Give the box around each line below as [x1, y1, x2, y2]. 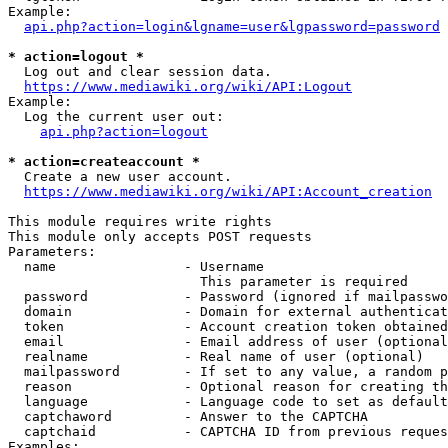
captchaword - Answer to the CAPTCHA [8, 409, 368, 424]
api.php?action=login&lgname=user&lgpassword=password [24, 19, 440, 34]
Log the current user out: [8, 109, 224, 124]
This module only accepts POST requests [8, 229, 312, 244]
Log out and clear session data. [8, 64, 272, 79]
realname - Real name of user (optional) [8, 349, 424, 364]
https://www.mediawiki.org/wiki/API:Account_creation [24, 184, 432, 199]
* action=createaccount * [8, 154, 200, 169]
